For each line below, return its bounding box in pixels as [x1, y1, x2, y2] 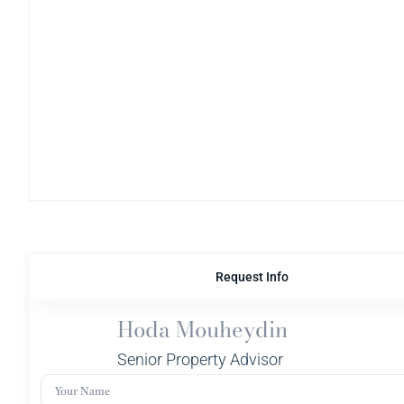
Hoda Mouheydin [117, 313, 288, 346]
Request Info [215, 269, 289, 284]
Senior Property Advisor [117, 350, 283, 369]
